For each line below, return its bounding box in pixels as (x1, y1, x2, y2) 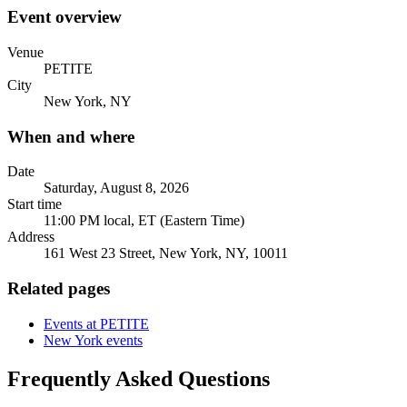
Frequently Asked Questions (7, 366, 270, 391)
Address (7, 229, 55, 245)
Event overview (7, 7, 122, 27)
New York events (44, 332, 143, 348)
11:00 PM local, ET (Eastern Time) (44, 213, 244, 229)
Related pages (7, 279, 110, 299)
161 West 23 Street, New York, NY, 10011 (44, 245, 288, 262)
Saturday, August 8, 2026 (44, 180, 189, 196)
